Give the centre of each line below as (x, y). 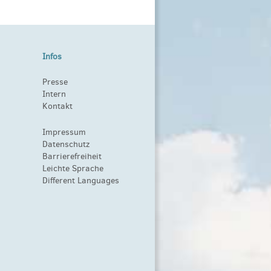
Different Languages (81, 180)
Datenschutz (66, 144)
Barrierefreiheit (72, 156)
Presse (55, 82)
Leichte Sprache (73, 168)
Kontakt (58, 106)
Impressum (64, 132)
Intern (54, 94)
